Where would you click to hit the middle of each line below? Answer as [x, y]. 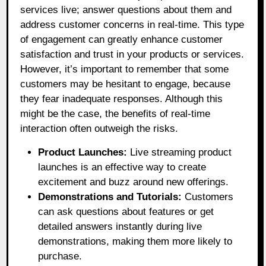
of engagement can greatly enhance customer [122, 40]
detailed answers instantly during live [120, 227]
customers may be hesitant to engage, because [126, 84]
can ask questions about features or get [126, 212]
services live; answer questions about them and [126, 10]
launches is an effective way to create [122, 167]
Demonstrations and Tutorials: [110, 197]
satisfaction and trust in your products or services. [132, 55]
